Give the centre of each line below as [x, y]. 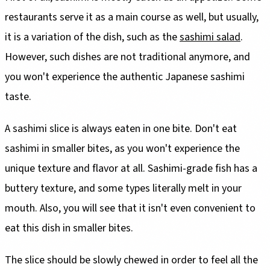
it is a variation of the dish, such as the [92, 37]
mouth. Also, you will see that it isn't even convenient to [130, 208]
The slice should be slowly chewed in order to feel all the [131, 260]
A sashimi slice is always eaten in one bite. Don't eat [121, 128]
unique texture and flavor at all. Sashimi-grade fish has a [131, 168]
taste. [18, 96]
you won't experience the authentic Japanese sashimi [125, 77]
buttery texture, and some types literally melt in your [123, 188]
